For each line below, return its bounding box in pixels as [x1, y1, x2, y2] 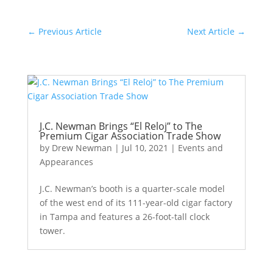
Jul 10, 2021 [121, 142, 168, 154]
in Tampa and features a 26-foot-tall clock [39, 211, 210, 222]
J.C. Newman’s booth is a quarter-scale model [39, 183, 225, 194]
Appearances [39, 156, 93, 168]
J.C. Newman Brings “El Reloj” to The [39, 119, 202, 133]
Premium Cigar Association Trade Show [39, 129, 221, 143]
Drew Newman [51, 142, 112, 154]
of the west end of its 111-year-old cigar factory [39, 197, 232, 208]
